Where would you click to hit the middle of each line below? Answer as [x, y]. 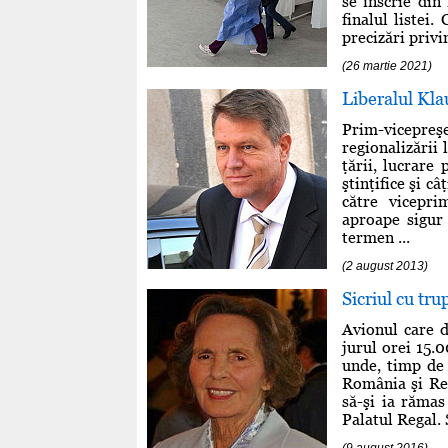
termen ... [376, 237]
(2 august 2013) [385, 265]
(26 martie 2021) [387, 65]
